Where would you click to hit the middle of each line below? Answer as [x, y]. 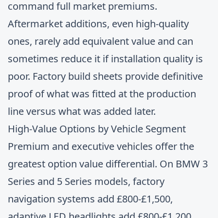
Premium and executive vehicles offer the [101, 146]
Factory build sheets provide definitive [118, 76]
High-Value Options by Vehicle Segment [97, 129]
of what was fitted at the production [114, 94]
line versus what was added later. [82, 111]
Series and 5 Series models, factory [86, 181]
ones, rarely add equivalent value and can [100, 41]
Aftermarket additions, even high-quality [98, 24]
